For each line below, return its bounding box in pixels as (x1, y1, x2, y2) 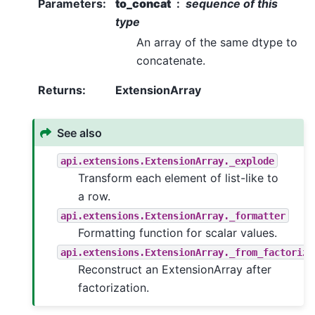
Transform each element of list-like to (78, 171, 279, 186)
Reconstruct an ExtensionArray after (78, 262, 272, 277)
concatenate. (136, 53, 205, 68)
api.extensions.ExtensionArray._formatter (60, 210, 286, 221)
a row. (78, 189, 111, 204)
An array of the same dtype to (136, 35, 297, 50)
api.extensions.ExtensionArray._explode (60, 155, 275, 167)
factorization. (78, 281, 150, 295)
